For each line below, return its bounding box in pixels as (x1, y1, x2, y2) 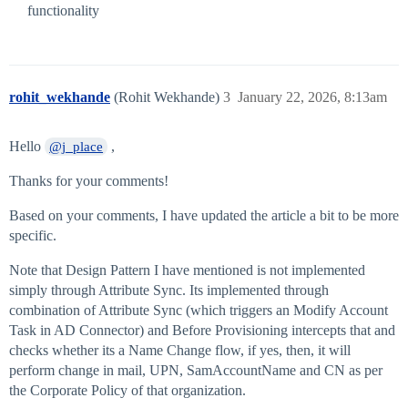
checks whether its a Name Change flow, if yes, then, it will (9, 342, 351, 359)
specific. (9, 228, 56, 244)
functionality (27, 3, 99, 19)
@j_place (49, 139, 104, 155)
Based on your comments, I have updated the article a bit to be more (9, 208, 399, 224)
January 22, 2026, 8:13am (238, 89, 387, 106)
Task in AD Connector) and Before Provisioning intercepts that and (9, 322, 395, 339)
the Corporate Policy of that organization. (9, 382, 246, 399)
